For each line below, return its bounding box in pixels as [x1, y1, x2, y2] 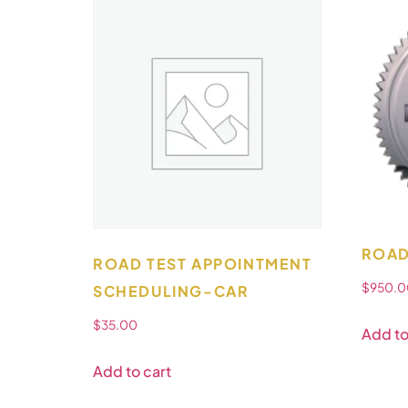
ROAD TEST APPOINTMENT [93, 253, 312, 273]
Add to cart [93, 361, 171, 381]
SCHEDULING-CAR [93, 280, 250, 301]
